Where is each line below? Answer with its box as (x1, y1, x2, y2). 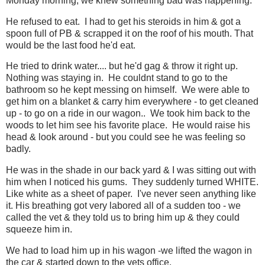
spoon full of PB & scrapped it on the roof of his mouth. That (6, 28, 253, 38)
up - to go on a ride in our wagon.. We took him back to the (6, 108, 250, 119)
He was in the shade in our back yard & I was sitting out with (6, 165, 256, 176)
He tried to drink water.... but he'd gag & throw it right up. (6, 61, 238, 72)
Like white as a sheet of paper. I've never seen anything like (6, 189, 256, 199)
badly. (6, 144, 31, 154)
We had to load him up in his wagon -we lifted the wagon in (6, 245, 252, 256)
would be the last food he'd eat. (6, 40, 135, 50)
